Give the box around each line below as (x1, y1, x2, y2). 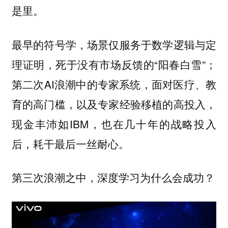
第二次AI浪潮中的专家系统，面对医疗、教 (11, 76, 217, 92)
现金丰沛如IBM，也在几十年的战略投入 (11, 116, 217, 131)
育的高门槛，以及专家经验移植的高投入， (11, 96, 217, 111)
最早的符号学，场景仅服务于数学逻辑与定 (11, 36, 217, 52)
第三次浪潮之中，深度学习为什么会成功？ (11, 169, 215, 185)
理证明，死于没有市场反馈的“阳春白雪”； (11, 56, 217, 72)
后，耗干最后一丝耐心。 (11, 135, 129, 151)
